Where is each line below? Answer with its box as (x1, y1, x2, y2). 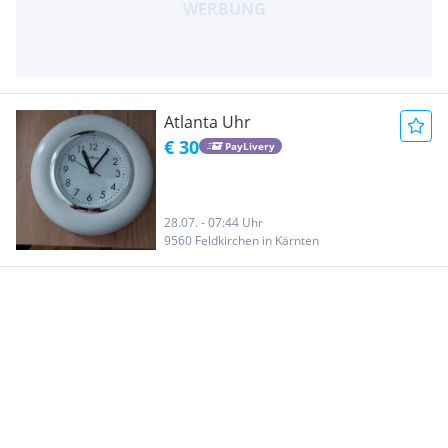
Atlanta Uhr (164, 110, 251, 133)
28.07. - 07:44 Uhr (164, 213, 263, 231)
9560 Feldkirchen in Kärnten (164, 231, 319, 249)
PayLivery (224, 139, 275, 154)
